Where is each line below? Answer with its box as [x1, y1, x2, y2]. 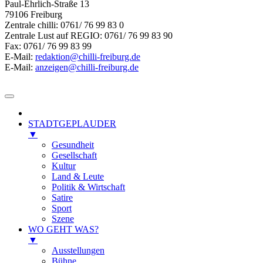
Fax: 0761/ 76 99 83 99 [5, 41, 92, 51]
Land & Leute [52, 171, 104, 181]
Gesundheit [52, 139, 94, 150]
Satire [52, 192, 73, 203]
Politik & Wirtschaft [52, 181, 125, 192]
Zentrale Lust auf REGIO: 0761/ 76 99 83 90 [5, 30, 173, 41]
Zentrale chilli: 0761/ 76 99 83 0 [5, 19, 124, 30]
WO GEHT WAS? [28, 224, 99, 234]
